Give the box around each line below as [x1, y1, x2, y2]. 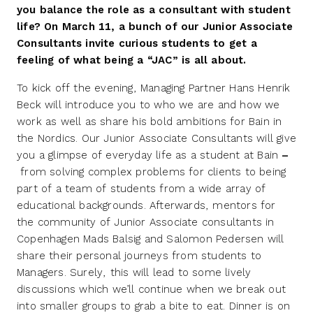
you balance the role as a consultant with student [17, 3, 291, 16]
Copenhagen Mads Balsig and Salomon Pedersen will [17, 233, 284, 245]
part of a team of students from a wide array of [17, 182, 266, 195]
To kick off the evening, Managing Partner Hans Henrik [17, 82, 291, 94]
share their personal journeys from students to [17, 249, 262, 262]
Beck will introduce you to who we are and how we [17, 99, 280, 111]
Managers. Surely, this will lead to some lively [17, 266, 252, 279]
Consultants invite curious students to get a [17, 37, 257, 50]
